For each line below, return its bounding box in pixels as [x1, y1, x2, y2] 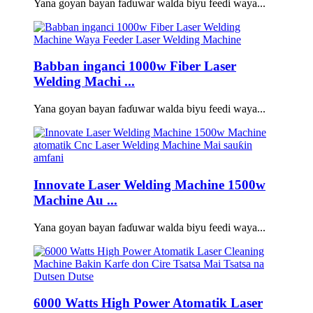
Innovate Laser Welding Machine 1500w [34, 177, 265, 192]
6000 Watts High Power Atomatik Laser [34, 296, 263, 311]
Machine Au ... [34, 192, 117, 208]
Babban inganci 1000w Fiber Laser [34, 59, 236, 74]
